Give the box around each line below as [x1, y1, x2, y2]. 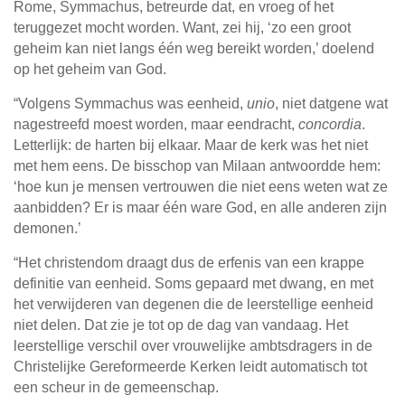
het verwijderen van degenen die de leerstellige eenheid [14, 297, 373, 313]
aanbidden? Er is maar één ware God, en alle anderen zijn [14, 200, 387, 216]
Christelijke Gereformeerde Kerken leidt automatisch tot [14, 359, 367, 375]
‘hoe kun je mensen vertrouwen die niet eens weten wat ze [14, 179, 388, 195]
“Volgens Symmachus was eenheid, [14, 96, 247, 112]
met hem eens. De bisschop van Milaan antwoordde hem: [14, 158, 381, 174]
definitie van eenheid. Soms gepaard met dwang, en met [14, 276, 373, 292]
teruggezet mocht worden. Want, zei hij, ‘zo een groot [14, 20, 351, 36]
